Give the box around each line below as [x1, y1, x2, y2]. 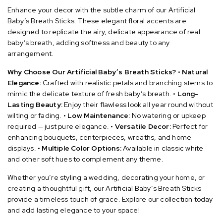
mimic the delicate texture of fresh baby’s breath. [7, 89, 172, 98]
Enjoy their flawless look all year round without [62, 100, 213, 109]
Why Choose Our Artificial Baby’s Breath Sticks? [7, 67, 176, 76]
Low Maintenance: [67, 111, 130, 120]
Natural [182, 67, 208, 76]
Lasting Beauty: [7, 100, 62, 109]
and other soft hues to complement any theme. [7, 154, 164, 164]
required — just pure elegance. [7, 121, 109, 131]
